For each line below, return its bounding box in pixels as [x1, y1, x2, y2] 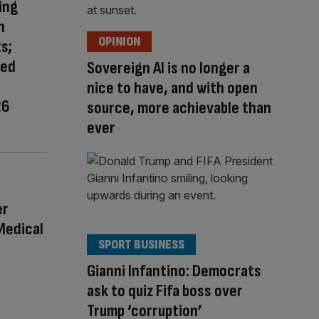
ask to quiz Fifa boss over [87, 280, 243, 301]
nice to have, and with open [87, 78, 258, 99]
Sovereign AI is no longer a [87, 58, 250, 79]
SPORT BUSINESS [98, 236, 184, 252]
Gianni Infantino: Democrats [87, 260, 261, 281]
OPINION [98, 34, 140, 50]
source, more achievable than [87, 98, 271, 119]
